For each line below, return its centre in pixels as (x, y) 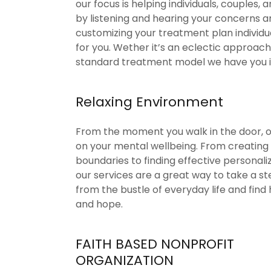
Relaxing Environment (149, 102)
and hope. (100, 204)
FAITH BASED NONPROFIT (155, 244)
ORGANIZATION (124, 260)
